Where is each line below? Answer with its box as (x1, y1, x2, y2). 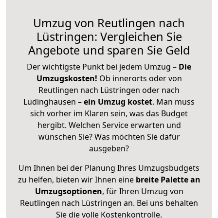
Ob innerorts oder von (99, 73, 182, 84)
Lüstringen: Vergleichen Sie (36, 28, 182, 44)
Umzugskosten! (36, 73, 97, 84)
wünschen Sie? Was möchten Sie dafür (38, 131, 180, 142)
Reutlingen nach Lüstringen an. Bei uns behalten (20, 197, 198, 208)
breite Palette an (135, 174, 200, 185)
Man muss (156, 96, 195, 107)
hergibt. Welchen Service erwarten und (37, 119, 181, 130)
